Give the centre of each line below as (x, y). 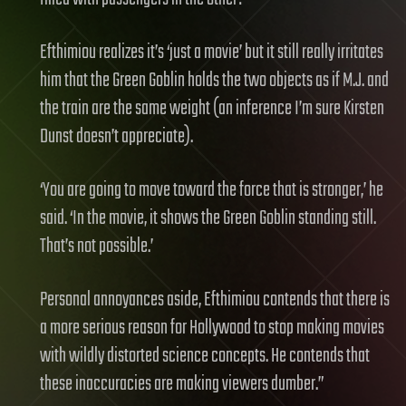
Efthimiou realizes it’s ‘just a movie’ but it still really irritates (212, 52)
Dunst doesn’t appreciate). (116, 136)
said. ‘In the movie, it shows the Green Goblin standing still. (208, 218)
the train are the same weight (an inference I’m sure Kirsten (212, 108)
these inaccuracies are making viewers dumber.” (182, 384)
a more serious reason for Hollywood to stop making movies (212, 328)
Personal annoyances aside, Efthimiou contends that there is (215, 300)
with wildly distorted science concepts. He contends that (205, 356)
